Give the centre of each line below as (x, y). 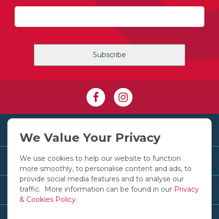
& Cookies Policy (48, 200)
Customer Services (69, 161)
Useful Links (55, 190)
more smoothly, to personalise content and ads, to (106, 169)
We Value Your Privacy (90, 137)
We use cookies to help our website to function (100, 159)
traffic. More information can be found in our (97, 189)
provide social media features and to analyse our (102, 179)
